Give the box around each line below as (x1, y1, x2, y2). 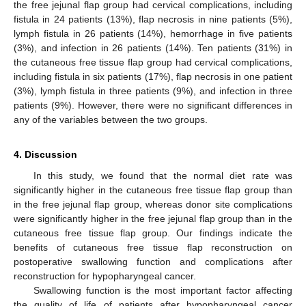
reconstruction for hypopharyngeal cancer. (14, 270, 196, 282)
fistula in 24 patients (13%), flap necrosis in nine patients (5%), (14, 14, 292, 25)
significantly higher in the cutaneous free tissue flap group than (14, 184, 292, 196)
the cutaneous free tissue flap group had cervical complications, (14, 57, 292, 68)
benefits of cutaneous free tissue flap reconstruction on (14, 242, 292, 253)
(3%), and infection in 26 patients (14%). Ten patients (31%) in (14, 42, 292, 54)
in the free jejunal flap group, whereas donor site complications (14, 199, 292, 210)
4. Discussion (14, 149, 77, 161)
